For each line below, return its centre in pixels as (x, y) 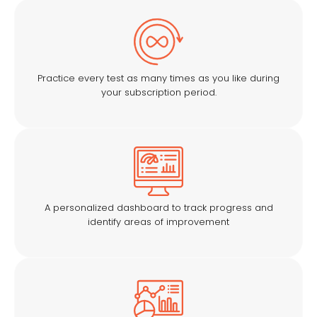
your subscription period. (158, 92)
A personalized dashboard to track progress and (158, 207)
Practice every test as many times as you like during (158, 78)
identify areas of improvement (158, 221)
